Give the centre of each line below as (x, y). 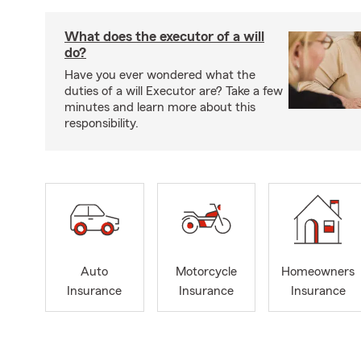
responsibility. (102, 123)
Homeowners (318, 271)
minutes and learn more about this (160, 107)
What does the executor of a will (164, 36)
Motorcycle (206, 271)
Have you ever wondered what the (160, 75)
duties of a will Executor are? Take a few (174, 91)
